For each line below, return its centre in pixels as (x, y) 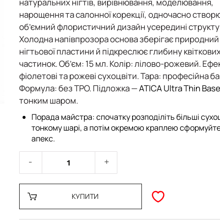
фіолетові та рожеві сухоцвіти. (80, 76)
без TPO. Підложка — (98, 88)
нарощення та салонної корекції (82, 14)
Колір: (121, 64)
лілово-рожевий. (168, 64)
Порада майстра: (63, 117)
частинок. (39, 64)
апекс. (43, 138)
